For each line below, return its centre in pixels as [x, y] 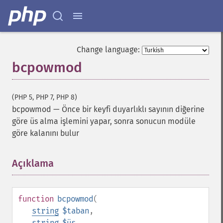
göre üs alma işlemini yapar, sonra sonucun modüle [104, 121]
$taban [76, 211]
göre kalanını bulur [46, 133]
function [36, 199]
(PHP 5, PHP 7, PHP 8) [45, 97]
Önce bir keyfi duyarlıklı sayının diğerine [133, 109]
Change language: [108, 50]
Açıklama [33, 163]
